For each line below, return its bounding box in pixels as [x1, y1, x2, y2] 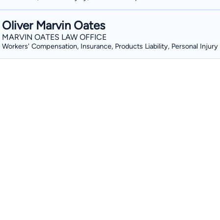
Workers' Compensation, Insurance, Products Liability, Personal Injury [2, 42, 218, 51]
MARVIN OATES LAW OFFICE [2, 32, 107, 42]
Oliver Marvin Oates [2, 18, 105, 32]
